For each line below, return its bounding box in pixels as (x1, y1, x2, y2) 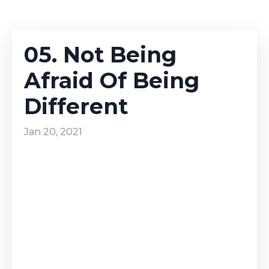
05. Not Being (24, 41, 177, 68)
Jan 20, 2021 (24, 126, 82, 138)
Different (24, 93, 128, 119)
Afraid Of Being (24, 67, 199, 94)
